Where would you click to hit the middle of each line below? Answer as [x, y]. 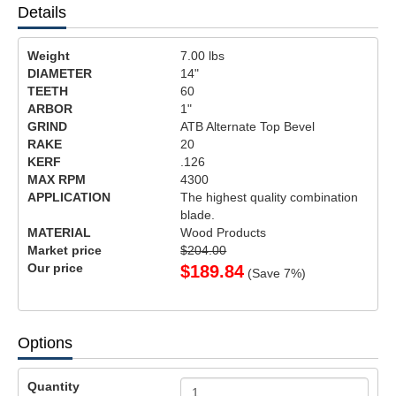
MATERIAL [59, 232]
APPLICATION [69, 197]
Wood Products [224, 232]
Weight [49, 56]
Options [45, 343]
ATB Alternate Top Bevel [248, 126]
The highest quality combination [270, 197]
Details [42, 12]
